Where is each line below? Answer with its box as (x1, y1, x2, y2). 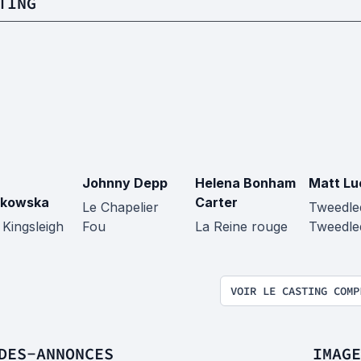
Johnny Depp (81, 175, 168, 191)
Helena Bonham (195, 175, 296, 191)
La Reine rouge (195, 218, 288, 234)
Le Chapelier (81, 199, 159, 215)
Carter (195, 194, 238, 210)
